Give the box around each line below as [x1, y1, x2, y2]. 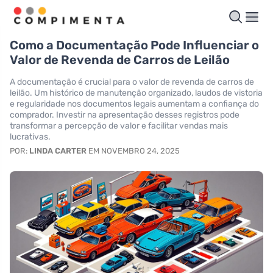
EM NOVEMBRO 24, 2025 [87, 146, 180, 155]
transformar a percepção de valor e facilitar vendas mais [10, 120, 228, 131]
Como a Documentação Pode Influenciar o [10, 37, 259, 52]
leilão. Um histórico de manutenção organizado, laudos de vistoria [10, 87, 263, 98]
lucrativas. [10, 131, 51, 142]
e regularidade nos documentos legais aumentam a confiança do [10, 98, 259, 109]
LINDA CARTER [29, 146, 87, 155]
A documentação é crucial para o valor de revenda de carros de [10, 76, 254, 87]
